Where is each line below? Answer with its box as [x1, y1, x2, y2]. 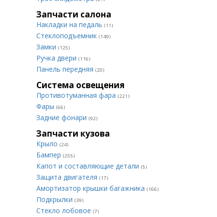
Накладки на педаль [36, 20, 104, 29]
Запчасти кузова [36, 128, 110, 139]
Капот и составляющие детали [36, 161, 141, 170]
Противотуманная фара [36, 91, 118, 100]
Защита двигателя [36, 172, 99, 182]
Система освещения [36, 79, 124, 91]
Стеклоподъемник [36, 31, 99, 40]
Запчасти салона [36, 9, 111, 20]
